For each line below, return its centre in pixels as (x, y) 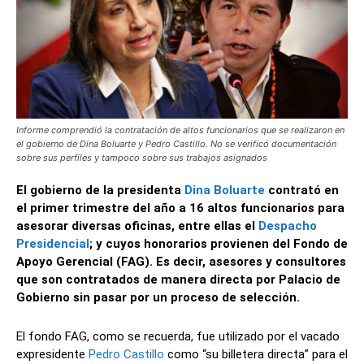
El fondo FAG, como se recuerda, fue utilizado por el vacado (178, 336)
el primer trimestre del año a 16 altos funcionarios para (180, 208)
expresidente (52, 354)
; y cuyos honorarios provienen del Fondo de (219, 243)
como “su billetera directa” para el (256, 354)
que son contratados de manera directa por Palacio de (178, 279)
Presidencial (53, 243)
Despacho (288, 225)
